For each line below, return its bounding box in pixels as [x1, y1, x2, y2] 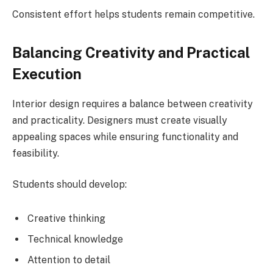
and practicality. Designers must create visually [12, 114, 227, 126]
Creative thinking [27, 213, 105, 224]
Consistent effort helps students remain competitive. [12, 8, 255, 20]
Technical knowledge [27, 233, 123, 245]
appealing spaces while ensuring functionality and [12, 130, 238, 143]
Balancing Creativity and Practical [12, 43, 250, 61]
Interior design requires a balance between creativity [12, 97, 253, 110]
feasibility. [12, 147, 59, 159]
